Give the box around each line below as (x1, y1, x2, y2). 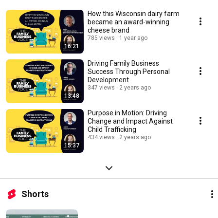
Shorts (21, 189, 49, 200)
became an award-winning (88, 18, 169, 26)
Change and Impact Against (88, 117, 173, 126)
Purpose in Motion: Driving (88, 109, 167, 117)
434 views (88, 134, 115, 141)
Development (88, 76, 129, 84)
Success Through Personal (88, 68, 170, 76)
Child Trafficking (88, 126, 136, 134)
